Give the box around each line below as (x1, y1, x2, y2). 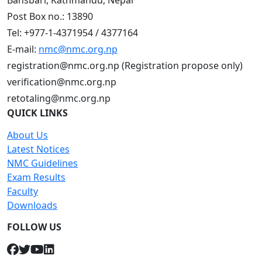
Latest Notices (7, 143, 70, 156)
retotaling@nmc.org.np (7, 92, 111, 105)
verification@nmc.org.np (7, 75, 116, 88)
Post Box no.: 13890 (7, 10, 93, 23)
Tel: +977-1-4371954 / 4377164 (7, 26, 138, 39)
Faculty (7, 185, 38, 198)
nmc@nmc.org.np (39, 43, 118, 56)
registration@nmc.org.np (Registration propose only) (7, 59, 243, 72)
